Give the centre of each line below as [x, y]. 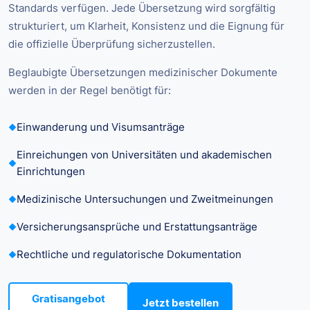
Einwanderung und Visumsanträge [101, 127]
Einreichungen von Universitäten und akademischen [144, 155]
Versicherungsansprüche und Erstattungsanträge [137, 227]
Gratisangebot [69, 299]
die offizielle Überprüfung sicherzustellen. [112, 44]
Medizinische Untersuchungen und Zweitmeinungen [145, 199]
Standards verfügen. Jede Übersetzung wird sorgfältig [142, 8]
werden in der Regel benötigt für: [90, 91]
